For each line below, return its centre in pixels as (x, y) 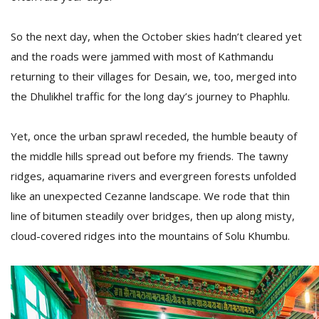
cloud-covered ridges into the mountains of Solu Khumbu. (150, 236)
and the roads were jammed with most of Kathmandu (142, 56)
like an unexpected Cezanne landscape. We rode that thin (150, 196)
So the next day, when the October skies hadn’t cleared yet (156, 36)
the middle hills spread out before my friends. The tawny (150, 156)
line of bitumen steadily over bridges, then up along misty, (153, 216)
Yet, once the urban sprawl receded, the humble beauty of (154, 136)
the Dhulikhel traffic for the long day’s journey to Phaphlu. (150, 96)
